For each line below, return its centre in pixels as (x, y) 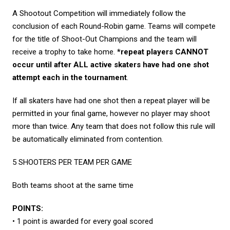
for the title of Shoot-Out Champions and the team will (104, 39)
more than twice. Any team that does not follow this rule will (114, 126)
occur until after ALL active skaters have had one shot (111, 65)
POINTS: (28, 208)
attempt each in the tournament (70, 78)
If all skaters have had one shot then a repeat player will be (111, 101)
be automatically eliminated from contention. (88, 139)
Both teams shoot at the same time (73, 185)
